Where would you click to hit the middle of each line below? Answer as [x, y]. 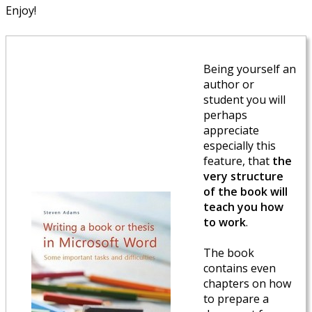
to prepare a [236, 298]
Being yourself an [250, 69]
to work [225, 222]
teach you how [243, 206]
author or [229, 84]
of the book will [245, 191]
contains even [240, 268]
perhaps [225, 115]
